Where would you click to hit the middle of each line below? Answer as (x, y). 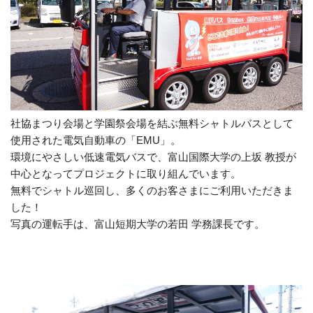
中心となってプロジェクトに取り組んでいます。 (126, 173)
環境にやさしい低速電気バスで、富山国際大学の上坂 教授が (153, 156)
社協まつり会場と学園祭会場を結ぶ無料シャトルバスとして (152, 123)
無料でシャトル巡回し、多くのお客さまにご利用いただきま (152, 190)
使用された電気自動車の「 (73, 140)
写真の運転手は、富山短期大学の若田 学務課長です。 (138, 224)
